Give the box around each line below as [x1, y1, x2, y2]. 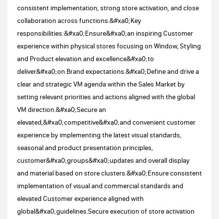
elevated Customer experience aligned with [17, 194, 144, 203]
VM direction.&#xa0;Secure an [17, 105, 106, 114]
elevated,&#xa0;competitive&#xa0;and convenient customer [17, 118, 196, 127]
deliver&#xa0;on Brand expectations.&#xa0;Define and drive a [17, 67, 199, 76]
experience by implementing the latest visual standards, [17, 131, 181, 139]
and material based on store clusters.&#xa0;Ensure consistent [17, 169, 202, 177]
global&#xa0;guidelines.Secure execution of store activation [17, 207, 195, 216]
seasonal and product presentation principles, [17, 143, 153, 152]
